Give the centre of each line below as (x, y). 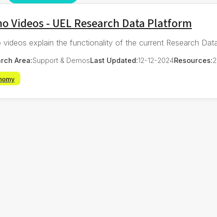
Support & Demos (61, 60)
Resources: (193, 60)
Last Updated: (114, 60)
